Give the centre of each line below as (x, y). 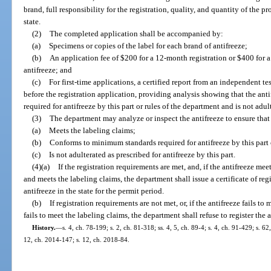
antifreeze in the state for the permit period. (94, 191)
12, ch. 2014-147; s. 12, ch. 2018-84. (77, 239)
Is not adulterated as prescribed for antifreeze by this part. (142, 154)
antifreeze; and (48, 70)
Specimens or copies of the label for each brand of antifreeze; (148, 45)
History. (44, 227)
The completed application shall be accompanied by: (136, 33)
